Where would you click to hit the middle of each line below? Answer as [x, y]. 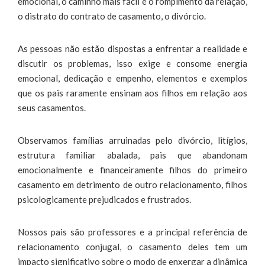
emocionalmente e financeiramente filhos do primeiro [132, 169]
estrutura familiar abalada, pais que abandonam [132, 155]
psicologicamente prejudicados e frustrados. [104, 199]
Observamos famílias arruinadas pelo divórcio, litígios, [132, 140]
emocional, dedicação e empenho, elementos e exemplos [132, 78]
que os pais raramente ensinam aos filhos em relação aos [132, 93]
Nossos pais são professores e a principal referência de [132, 232]
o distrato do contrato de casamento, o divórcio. [112, 16]
